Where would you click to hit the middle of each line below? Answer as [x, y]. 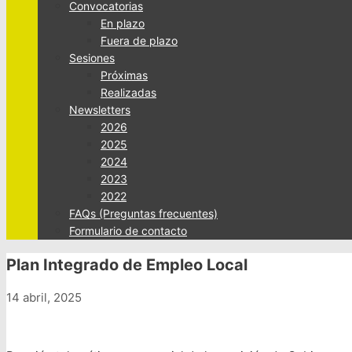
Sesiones [92, 58]
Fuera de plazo [139, 40]
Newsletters [100, 110]
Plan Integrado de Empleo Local [127, 264]
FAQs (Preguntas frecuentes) [143, 213]
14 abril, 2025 [44, 298]
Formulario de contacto [128, 231]
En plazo [123, 23]
